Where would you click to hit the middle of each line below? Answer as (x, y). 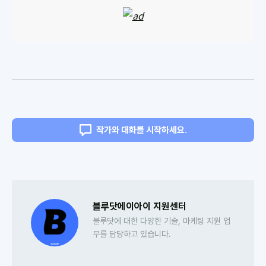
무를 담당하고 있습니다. (132, 234)
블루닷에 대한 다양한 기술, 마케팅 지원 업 (161, 221)
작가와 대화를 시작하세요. (141, 130)
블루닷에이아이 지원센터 (140, 206)
